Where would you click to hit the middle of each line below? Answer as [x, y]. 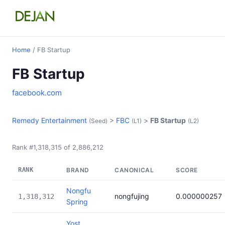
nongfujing [132, 196]
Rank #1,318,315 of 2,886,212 [58, 147]
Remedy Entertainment [49, 120]
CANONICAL [134, 170]
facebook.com [37, 93]
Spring [77, 202]
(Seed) [98, 121]
